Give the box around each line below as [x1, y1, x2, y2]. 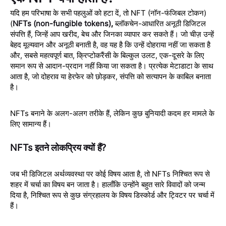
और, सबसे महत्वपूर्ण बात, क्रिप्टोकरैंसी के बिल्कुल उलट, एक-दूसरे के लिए [10, 50, 204, 60]
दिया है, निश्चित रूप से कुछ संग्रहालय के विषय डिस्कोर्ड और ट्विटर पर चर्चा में [10, 190, 214, 200]
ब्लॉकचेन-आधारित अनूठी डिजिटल [115, 18, 206, 28]
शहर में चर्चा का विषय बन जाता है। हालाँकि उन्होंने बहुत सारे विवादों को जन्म [10, 179, 205, 189]
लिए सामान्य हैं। [10, 119, 53, 129]
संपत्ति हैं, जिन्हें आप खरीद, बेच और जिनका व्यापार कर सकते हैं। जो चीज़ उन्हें [10, 29, 214, 39]
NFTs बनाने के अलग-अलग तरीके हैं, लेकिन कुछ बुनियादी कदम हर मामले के [10, 108, 214, 118]
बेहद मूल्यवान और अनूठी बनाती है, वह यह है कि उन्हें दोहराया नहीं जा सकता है [10, 39, 210, 49]
